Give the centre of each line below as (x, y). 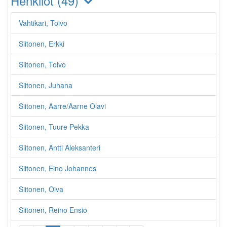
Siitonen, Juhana (46, 85)
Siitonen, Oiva (41, 189)
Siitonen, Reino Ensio (53, 210)
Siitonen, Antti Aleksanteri (60, 147)
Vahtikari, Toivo (43, 23)
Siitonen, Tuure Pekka (54, 127)
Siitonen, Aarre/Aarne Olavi (62, 106)
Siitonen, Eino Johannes (58, 168)
